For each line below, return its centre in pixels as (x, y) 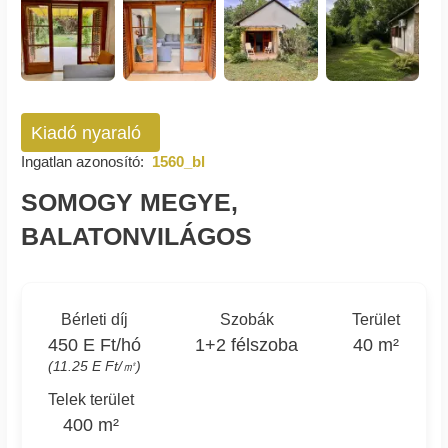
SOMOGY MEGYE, (129, 203)
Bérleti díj (95, 319)
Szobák (246, 319)
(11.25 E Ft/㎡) (95, 365)
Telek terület (91, 399)
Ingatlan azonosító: (82, 162)
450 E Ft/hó (95, 344)
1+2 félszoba (246, 344)
